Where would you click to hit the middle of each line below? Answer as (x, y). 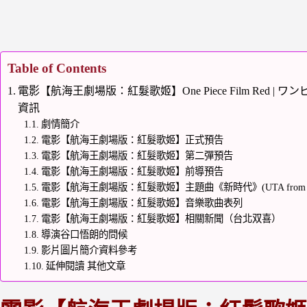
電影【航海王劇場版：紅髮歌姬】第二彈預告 (137, 156)
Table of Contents (57, 69)
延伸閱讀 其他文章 (86, 266)
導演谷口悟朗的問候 (85, 235)
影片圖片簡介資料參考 (89, 250)
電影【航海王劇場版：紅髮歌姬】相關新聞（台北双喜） (161, 219)
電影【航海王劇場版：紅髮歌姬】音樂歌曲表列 (142, 203)
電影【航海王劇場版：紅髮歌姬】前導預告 (133, 172)
